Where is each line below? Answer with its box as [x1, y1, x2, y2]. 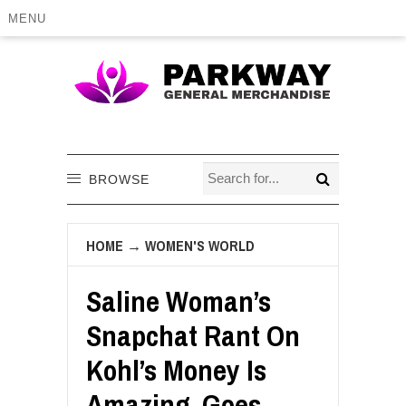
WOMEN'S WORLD [145, 235, 255, 256]
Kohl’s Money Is [86, 350, 266, 390]
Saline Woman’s [86, 281, 271, 321]
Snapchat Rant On [86, 315, 300, 355]
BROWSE [89, 171, 150, 187]
